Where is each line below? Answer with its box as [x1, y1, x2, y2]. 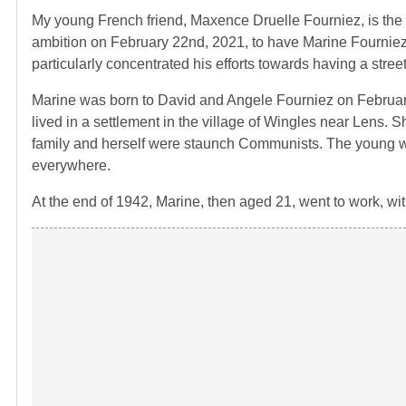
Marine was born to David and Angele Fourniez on [32, 92, 357, 108]
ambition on [32, 34, 107, 50]
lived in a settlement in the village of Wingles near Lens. [32, 113, 391, 130]
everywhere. [32, 157, 111, 173]
